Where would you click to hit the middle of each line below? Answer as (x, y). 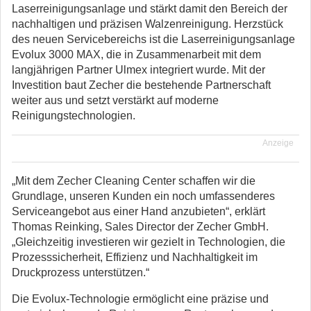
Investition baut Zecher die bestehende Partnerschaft (141, 85)
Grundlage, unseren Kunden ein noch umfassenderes (143, 196)
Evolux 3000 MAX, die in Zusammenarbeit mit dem (136, 54)
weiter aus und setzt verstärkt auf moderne (115, 100)
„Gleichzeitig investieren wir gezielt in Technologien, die (149, 242)
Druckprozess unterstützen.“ (81, 272)
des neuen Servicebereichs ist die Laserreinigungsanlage (153, 39)
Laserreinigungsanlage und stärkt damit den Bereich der (150, 9)
